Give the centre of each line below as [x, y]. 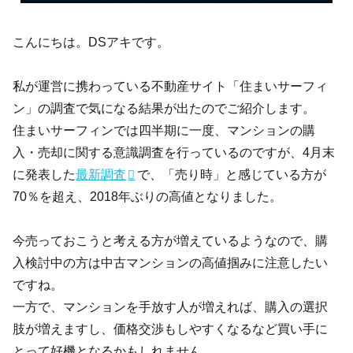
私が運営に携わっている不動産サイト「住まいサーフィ [171, 86]
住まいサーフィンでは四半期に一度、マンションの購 [164, 130]
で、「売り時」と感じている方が [232, 175]
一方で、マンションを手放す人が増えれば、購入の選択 [171, 307]
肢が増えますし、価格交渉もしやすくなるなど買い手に [171, 329]
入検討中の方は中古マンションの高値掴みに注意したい [171, 263]
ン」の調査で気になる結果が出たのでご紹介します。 [164, 108]
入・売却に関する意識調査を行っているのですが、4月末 [174, 152]
